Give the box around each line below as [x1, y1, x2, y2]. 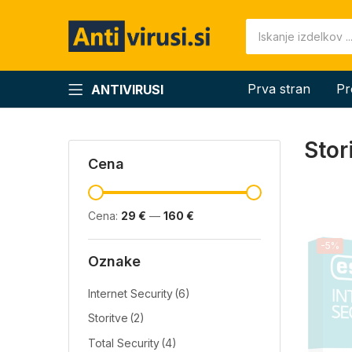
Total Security [88, 336, 159, 350]
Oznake [88, 253, 141, 269]
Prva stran [247, 81, 311, 97]
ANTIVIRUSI [91, 81, 163, 97]
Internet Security [88, 286, 173, 300]
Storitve [88, 311, 128, 325]
